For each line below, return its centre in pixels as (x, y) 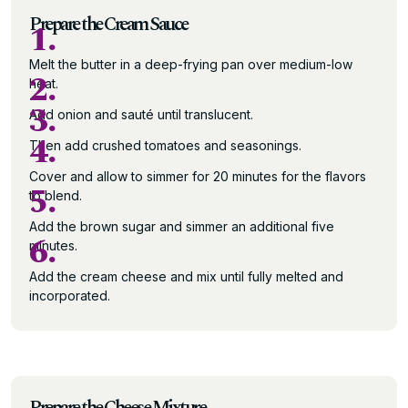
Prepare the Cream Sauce (108, 24)
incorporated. (70, 295)
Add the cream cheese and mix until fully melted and (186, 276)
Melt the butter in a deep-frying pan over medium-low (191, 64)
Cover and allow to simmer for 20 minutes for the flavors (198, 176)
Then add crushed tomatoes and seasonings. (165, 145)
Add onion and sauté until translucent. (141, 114)
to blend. (56, 195)
